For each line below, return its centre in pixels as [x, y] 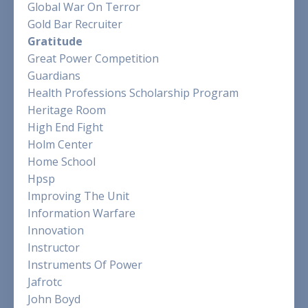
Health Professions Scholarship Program [133, 93]
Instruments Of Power [85, 265]
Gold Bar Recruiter [75, 24]
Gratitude [55, 42]
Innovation [56, 231]
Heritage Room [67, 110]
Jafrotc [45, 282]
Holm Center [60, 145]
